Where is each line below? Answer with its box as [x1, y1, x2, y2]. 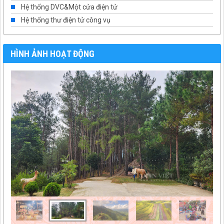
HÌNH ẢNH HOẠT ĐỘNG [10, 48, 94, 59]
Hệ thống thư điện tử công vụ [21, 15, 110, 24]
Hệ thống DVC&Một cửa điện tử [21, 2, 117, 11]
